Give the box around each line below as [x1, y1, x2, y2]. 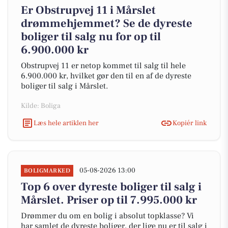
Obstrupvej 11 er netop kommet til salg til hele [21, 61, 186, 71]
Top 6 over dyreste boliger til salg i [21, 180, 202, 194]
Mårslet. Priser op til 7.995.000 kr [21, 193, 197, 207]
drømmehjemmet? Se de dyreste [21, 16, 192, 31]
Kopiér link [173, 118, 207, 128]
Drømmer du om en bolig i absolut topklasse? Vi [21, 211, 194, 221]
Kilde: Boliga [21, 101, 61, 110]
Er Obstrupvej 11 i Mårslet [21, 3, 156, 17]
